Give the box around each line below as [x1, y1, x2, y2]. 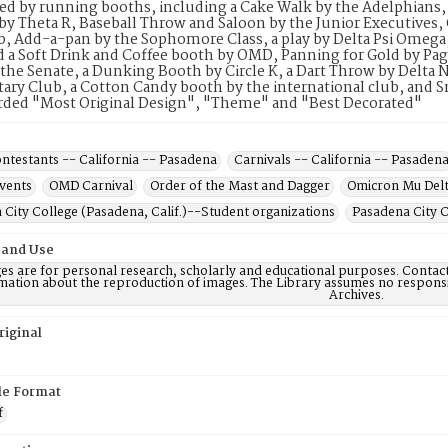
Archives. [329, 285, 384, 306]
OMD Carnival [49, 176, 133, 197]
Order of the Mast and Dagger [150, 176, 330, 197]
